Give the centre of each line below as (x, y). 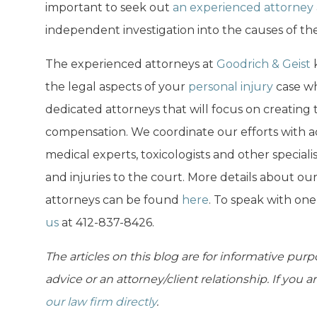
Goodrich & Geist (264, 64)
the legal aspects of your (117, 86)
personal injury (231, 86)
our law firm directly (101, 301)
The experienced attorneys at (131, 64)
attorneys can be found (112, 200)
